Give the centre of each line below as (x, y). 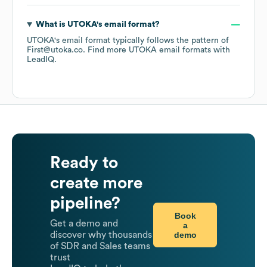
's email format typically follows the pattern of (142, 41)
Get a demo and (84, 224)
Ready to (84, 163)
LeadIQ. (42, 60)
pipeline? (85, 204)
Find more (108, 50)
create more (96, 183)
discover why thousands (101, 235)
